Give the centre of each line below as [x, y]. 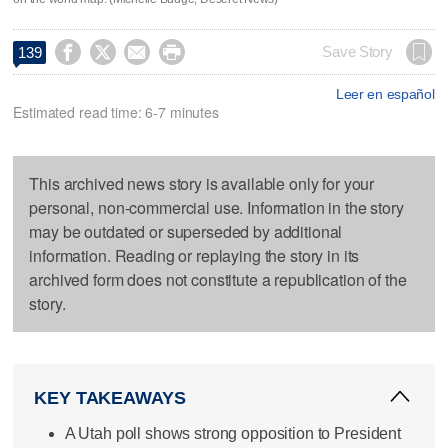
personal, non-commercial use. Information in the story [216, 207]
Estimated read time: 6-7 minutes [116, 111]
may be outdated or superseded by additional [186, 231]
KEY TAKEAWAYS [110, 397]
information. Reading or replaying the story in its [194, 255]
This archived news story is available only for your [202, 183]
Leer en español [385, 93]
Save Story [357, 51]
